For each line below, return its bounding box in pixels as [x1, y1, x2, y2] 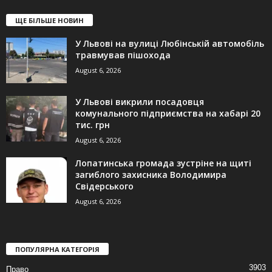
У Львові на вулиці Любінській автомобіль [75, 38, 264, 50]
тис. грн [75, 119, 110, 131]
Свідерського [75, 180, 134, 192]
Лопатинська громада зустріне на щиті [75, 157, 251, 169]
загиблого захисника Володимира [75, 169, 226, 181]
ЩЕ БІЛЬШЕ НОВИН [15, 16, 84, 25]
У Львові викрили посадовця [75, 96, 204, 108]
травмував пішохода [75, 49, 171, 61]
